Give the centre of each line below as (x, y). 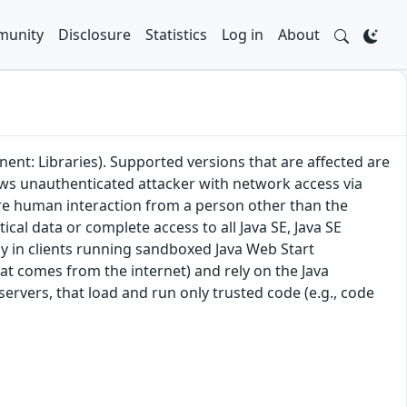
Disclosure (94, 35)
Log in (243, 35)
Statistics (176, 35)
